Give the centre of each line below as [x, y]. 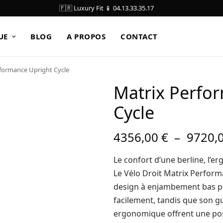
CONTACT [139, 36]
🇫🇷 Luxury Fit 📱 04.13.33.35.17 [107, 8]
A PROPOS [86, 36]
